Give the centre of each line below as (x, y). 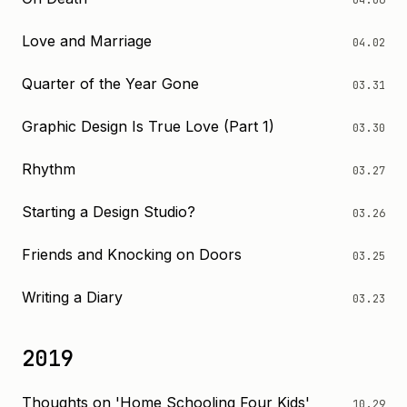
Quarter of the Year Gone (110, 84)
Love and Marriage (87, 41)
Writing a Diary (72, 297)
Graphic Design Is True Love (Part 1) (148, 126)
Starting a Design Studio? (109, 212)
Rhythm (49, 169)
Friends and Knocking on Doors (132, 254)
